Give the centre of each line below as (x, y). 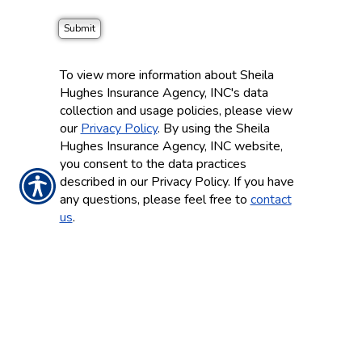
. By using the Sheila (213, 128)
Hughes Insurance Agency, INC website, (171, 146)
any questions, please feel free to (155, 200)
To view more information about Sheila (166, 75)
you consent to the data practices (153, 164)
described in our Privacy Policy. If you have (177, 182)
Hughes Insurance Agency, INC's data (164, 93)
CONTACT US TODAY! (181, 306)
